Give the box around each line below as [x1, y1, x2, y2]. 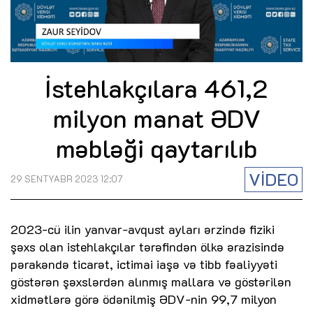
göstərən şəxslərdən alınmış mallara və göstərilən [10, 273, 291, 291]
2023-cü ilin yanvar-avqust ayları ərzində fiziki [10, 221, 275, 238]
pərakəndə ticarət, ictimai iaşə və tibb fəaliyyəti [10, 256, 277, 273]
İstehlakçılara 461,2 [45, 71, 268, 105]
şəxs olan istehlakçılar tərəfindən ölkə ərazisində [10, 238, 284, 256]
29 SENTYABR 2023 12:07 [10, 173, 123, 185]
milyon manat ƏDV [52, 101, 261, 135]
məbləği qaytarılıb [55, 131, 258, 165]
